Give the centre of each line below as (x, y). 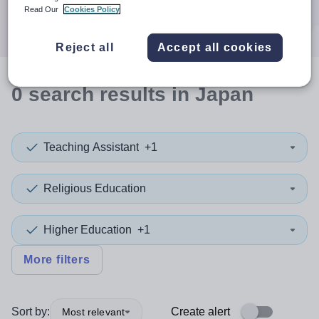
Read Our (43, 9)
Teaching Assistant (91, 147)
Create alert (200, 312)
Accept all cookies (215, 47)
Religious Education (95, 188)
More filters (57, 260)
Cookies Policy (92, 9)
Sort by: (31, 312)
